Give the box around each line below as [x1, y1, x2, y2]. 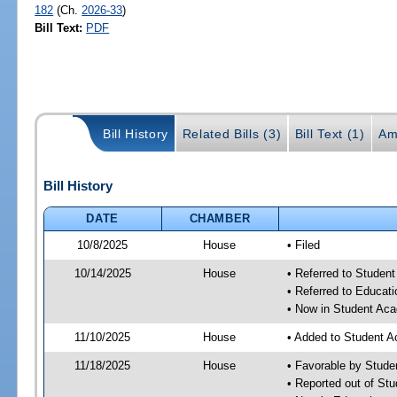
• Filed [286, 237, 320, 252]
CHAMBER [189, 211, 252, 225]
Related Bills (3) [182, 127, 282, 142]
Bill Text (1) [294, 127, 365, 142]
